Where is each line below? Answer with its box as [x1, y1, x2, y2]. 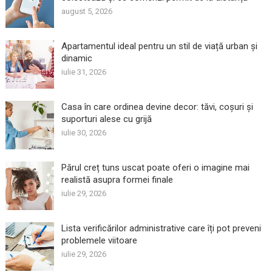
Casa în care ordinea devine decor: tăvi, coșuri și [61, 101, 253, 112]
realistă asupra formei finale [61, 174, 173, 185]
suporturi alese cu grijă [61, 113, 152, 124]
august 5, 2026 [61, 6, 112, 16]
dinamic [61, 52, 92, 64]
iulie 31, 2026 [61, 67, 106, 76]
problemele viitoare [61, 234, 137, 246]
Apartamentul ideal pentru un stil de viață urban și [61, 40, 257, 52]
